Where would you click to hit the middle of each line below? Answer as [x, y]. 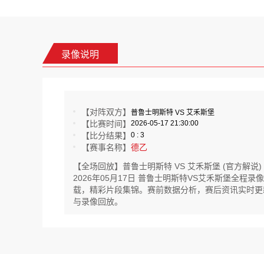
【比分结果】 [106, 136]
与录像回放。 [98, 202]
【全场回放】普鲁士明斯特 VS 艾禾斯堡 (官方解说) [167, 166]
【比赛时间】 [106, 124]
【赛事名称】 [106, 147]
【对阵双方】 [106, 112]
